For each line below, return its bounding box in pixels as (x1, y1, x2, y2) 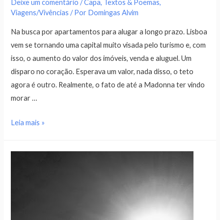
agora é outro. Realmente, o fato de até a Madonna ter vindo (11, 80, 205, 89)
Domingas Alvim (88, 8, 139, 17)
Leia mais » (11, 118, 45, 127)
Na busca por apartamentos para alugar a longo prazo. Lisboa (11, 27, 208, 36)
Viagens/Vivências (11, 8, 69, 17)
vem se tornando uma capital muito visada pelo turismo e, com (11, 40, 206, 49)
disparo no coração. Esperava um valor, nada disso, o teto (11, 67, 194, 76)
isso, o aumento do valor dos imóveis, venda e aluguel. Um (11, 54, 192, 62)
